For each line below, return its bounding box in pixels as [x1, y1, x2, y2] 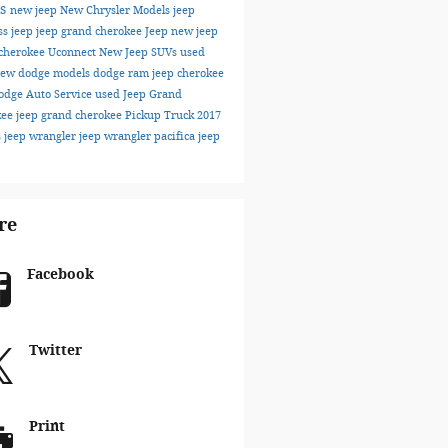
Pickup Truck [124, 108, 197, 122]
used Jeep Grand [94, 87, 182, 101]
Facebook [26, 265, 94, 283]
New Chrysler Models [59, 3, 173, 17]
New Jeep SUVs [98, 45, 180, 59]
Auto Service [25, 87, 95, 101]
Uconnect [47, 45, 99, 59]
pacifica [153, 129, 198, 143]
